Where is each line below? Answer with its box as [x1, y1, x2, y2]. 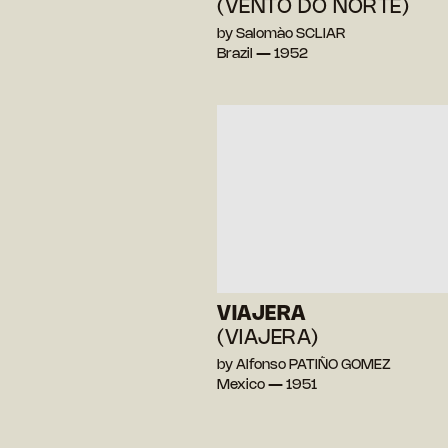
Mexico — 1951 [217, 379, 317, 393]
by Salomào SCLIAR [217, 27, 345, 41]
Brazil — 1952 [217, 47, 308, 61]
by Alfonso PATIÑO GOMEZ [217, 359, 391, 373]
